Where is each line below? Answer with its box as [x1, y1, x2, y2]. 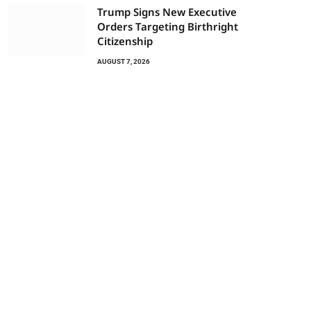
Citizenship [97, 34, 153, 48]
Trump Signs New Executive [97, 5, 237, 19]
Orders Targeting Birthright [97, 19, 238, 33]
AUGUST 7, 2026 [97, 58, 150, 65]
